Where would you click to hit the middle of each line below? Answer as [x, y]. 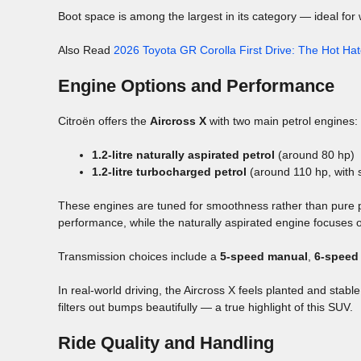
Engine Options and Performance [196, 86]
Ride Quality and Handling [166, 343]
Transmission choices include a [139, 257]
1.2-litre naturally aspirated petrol [183, 155]
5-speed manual [264, 257]
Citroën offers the [104, 121]
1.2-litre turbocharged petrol [169, 172]
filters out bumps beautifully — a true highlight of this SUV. [205, 307]
